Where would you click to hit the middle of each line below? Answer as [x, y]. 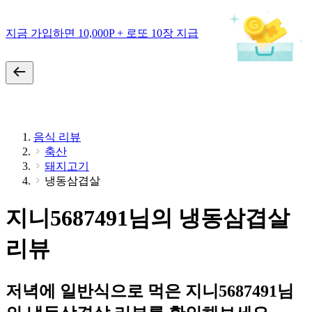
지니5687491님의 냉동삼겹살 [148, 218]
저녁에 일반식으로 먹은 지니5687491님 [150, 291]
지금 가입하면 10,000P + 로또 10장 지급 [102, 33]
